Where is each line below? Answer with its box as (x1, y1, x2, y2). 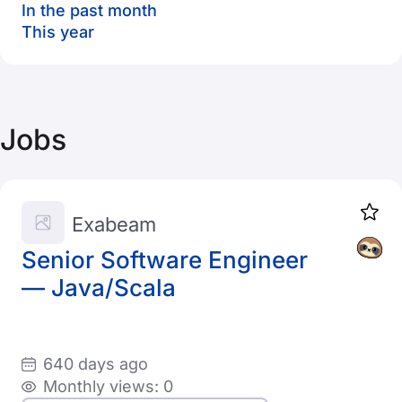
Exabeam (72, 213, 156, 236)
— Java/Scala (22, 274, 176, 301)
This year (22, 22, 94, 41)
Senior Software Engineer (22, 246, 308, 274)
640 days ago (43, 354, 148, 373)
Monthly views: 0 (43, 377, 173, 396)
